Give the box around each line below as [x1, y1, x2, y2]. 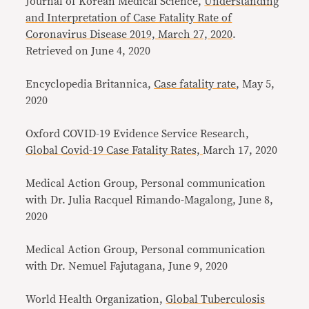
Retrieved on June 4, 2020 [26, 46, 151, 57]
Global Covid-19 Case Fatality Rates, [26, 145, 203, 156]
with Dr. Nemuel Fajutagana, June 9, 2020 [26, 261, 228, 272]
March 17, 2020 [203, 145, 278, 156]
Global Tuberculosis [166, 294, 266, 305]
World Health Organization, [26, 294, 166, 305]
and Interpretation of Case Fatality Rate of [26, 12, 232, 23]
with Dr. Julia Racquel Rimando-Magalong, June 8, [26, 195, 274, 206]
